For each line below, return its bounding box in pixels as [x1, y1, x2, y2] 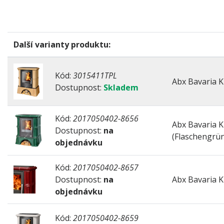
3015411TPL [73, 69, 117, 81]
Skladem [103, 81, 138, 93]
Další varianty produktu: [13, 38, 110, 50]
